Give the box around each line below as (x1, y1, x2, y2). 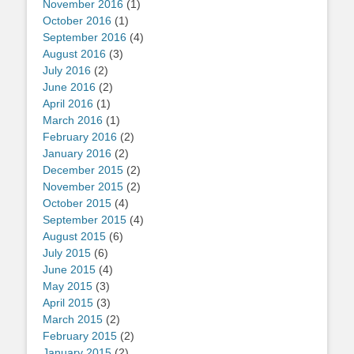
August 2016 (43, 47, 106, 61)
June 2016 (43, 81, 96, 94)
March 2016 (43, 114, 103, 127)
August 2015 (43, 230, 106, 243)
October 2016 (43, 14, 111, 28)
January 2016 (43, 147, 111, 160)
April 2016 (43, 97, 93, 111)
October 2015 (43, 197, 111, 210)
